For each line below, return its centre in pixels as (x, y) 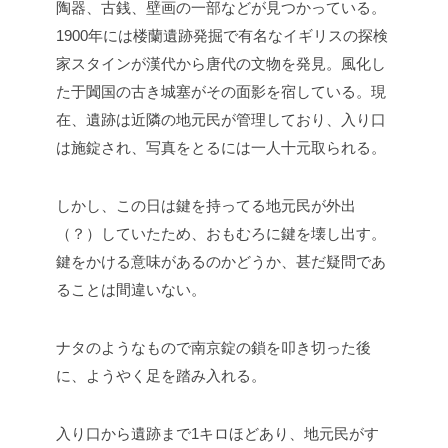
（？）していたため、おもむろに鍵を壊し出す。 (221, 233)
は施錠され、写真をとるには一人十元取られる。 (221, 147)
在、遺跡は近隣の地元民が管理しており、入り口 (221, 119)
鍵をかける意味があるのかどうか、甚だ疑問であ (221, 261)
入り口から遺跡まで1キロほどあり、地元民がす (217, 433)
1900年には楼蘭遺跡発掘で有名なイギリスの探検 (222, 35)
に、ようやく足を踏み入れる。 (161, 375)
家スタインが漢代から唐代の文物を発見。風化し (221, 63)
